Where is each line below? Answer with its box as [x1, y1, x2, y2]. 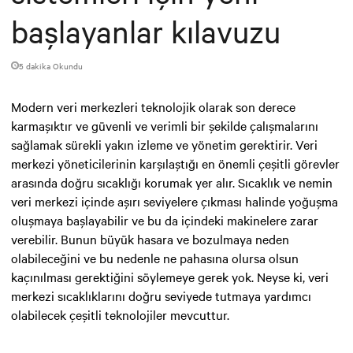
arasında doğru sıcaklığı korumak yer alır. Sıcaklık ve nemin [11, 173, 333, 191]
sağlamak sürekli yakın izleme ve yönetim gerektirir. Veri [11, 135, 318, 153]
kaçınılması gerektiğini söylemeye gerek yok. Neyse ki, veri [11, 267, 329, 285]
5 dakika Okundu [19, 59, 83, 72]
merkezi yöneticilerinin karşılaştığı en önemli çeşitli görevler [11, 154, 340, 172]
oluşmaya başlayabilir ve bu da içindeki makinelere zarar [11, 210, 318, 229]
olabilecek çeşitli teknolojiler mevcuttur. [11, 305, 229, 323]
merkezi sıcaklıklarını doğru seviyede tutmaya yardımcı [11, 286, 311, 304]
